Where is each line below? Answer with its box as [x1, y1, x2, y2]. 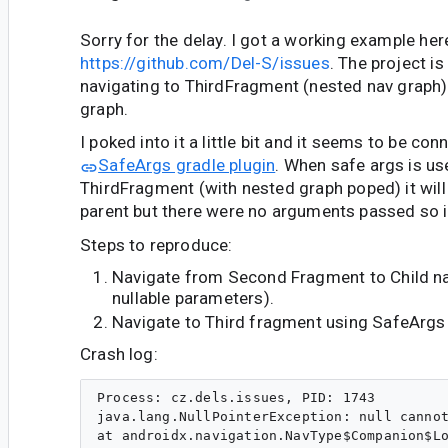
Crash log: [80, 344, 158, 365]
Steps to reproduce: [80, 234, 233, 255]
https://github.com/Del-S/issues [80, 53, 330, 74]
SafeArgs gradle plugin [98, 155, 276, 176]
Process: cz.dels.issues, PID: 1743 [97, 390, 376, 406]
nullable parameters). [112, 288, 274, 309]
